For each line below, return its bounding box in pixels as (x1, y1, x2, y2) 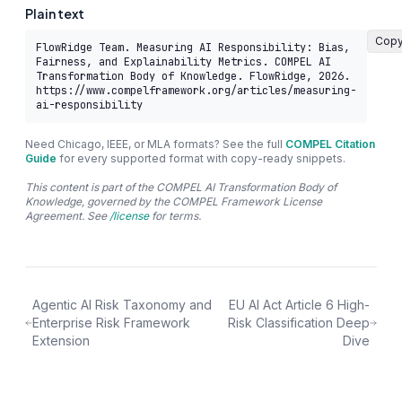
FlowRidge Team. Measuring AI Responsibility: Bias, (36, 40, 350, 56)
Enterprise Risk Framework (31, 315, 190, 331)
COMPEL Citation (285, 137, 375, 152)
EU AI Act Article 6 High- (229, 297, 371, 313)
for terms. (149, 209, 201, 223)
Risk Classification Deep (228, 315, 371, 331)
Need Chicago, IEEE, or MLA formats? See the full (25, 137, 285, 152)
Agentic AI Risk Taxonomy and (31, 297, 212, 313)
